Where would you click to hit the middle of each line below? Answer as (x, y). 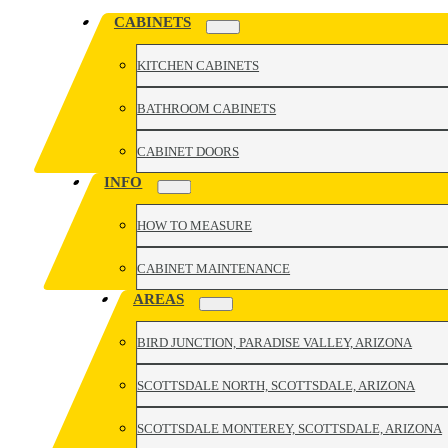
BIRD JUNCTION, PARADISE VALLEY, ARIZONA (275, 342)
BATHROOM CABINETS (207, 108)
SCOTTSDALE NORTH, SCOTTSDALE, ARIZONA (276, 385)
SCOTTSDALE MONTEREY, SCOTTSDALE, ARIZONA (290, 428)
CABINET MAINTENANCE (214, 268)
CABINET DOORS (188, 151)
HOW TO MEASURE (195, 225)
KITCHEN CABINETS (198, 65)
